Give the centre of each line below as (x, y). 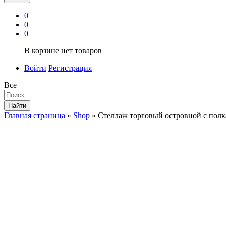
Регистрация (70, 68)
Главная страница (35, 115)
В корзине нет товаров (63, 50)
